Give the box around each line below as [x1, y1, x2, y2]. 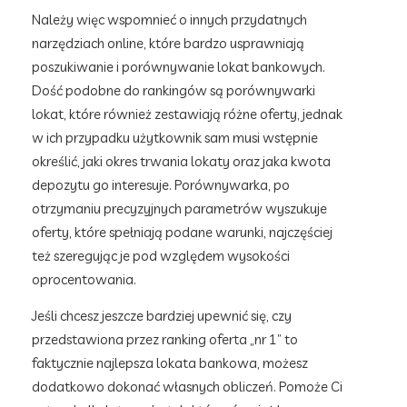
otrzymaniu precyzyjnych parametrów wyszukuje [32, 200, 327, 217]
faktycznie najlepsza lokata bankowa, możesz [32, 354, 308, 372]
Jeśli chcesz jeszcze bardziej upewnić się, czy [32, 307, 292, 324]
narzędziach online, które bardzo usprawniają [32, 35, 304, 52]
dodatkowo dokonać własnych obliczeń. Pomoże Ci [32, 378, 342, 395]
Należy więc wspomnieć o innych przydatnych [32, 11, 307, 28]
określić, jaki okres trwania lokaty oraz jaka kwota [32, 153, 331, 170]
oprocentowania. [32, 271, 136, 288]
